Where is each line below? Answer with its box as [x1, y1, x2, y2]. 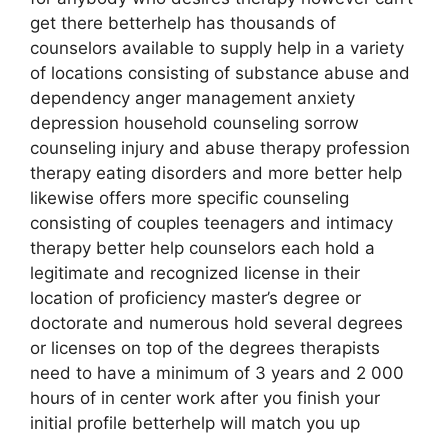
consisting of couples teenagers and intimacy [30, 213, 393, 233]
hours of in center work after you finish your [30, 388, 380, 408]
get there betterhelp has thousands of [30, 13, 336, 33]
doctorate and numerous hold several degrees [30, 313, 403, 333]
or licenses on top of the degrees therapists [30, 338, 380, 358]
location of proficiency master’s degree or [30, 288, 361, 308]
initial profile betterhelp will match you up [30, 413, 360, 433]
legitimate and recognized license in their [30, 263, 360, 283]
